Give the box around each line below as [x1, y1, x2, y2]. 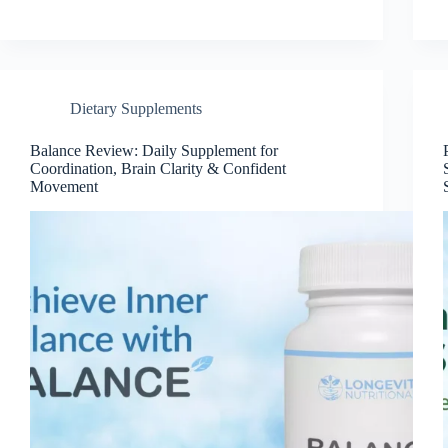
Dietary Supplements [70, 99, 202, 117]
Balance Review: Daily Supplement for [30, 141, 278, 159]
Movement [30, 177, 98, 195]
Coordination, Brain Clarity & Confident [30, 159, 286, 177]
